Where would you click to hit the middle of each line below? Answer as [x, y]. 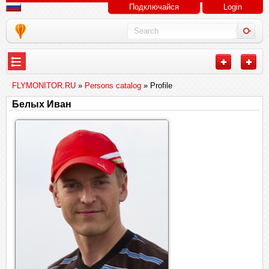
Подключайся [154, 7]
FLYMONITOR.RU [44, 86]
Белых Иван [42, 104]
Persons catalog [113, 86]
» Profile [157, 86]
